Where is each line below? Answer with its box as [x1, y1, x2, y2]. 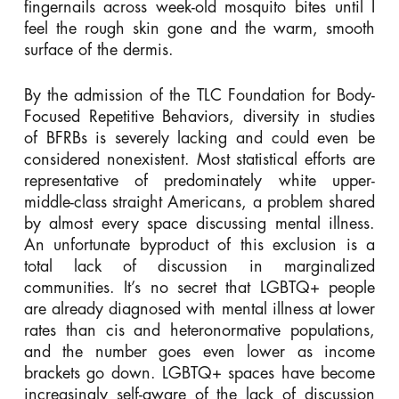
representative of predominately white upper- [23, 172, 376, 189]
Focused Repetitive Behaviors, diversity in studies [23, 108, 376, 125]
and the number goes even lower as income [23, 343, 376, 360]
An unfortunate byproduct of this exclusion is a [23, 236, 376, 253]
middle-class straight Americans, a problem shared [23, 193, 376, 210]
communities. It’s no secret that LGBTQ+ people [23, 279, 376, 296]
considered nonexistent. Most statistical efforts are [23, 151, 376, 167]
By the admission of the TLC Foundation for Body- [23, 86, 376, 103]
